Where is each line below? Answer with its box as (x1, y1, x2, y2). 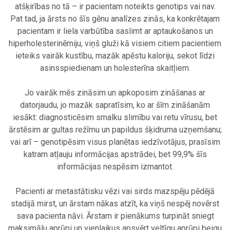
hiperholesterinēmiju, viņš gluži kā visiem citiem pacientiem (9, 39, 221, 49)
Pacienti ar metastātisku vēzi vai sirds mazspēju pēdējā (15, 186, 215, 197)
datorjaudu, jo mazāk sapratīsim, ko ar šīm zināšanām (20, 100, 210, 110)
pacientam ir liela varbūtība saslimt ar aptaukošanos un (17, 26, 213, 36)
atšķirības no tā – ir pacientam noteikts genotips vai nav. (14, 2, 216, 12)
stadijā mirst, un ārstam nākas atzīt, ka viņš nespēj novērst (11, 199, 219, 209)
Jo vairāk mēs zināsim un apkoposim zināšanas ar (25, 88, 205, 98)
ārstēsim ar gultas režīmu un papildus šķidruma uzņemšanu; (8, 125, 222, 135)
